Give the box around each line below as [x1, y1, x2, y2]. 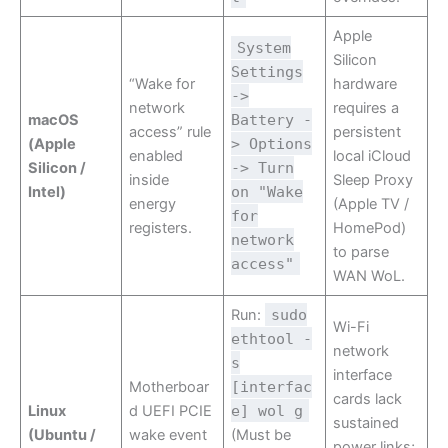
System [237, 39, 292, 57]
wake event [129, 426, 208, 445]
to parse [333, 243, 390, 262]
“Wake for [129, 75, 196, 94]
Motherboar [129, 378, 210, 397]
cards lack [333, 390, 403, 409]
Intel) [28, 183, 67, 202]
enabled [129, 147, 184, 166]
